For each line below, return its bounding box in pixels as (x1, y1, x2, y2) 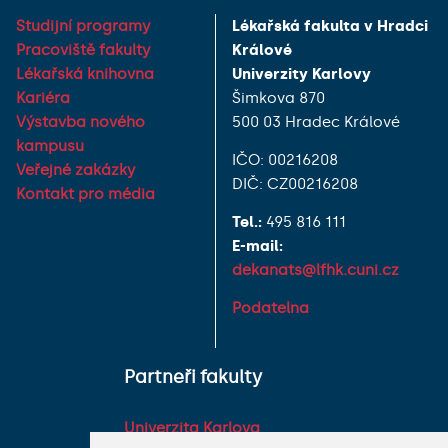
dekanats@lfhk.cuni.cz (232, 260, 399, 279)
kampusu (16, 136, 84, 155)
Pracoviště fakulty (16, 40, 150, 59)
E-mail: (232, 236, 283, 255)
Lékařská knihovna (16, 64, 154, 83)
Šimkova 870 (232, 88, 325, 107)
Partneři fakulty (124, 365, 262, 388)
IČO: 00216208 (232, 150, 338, 169)
